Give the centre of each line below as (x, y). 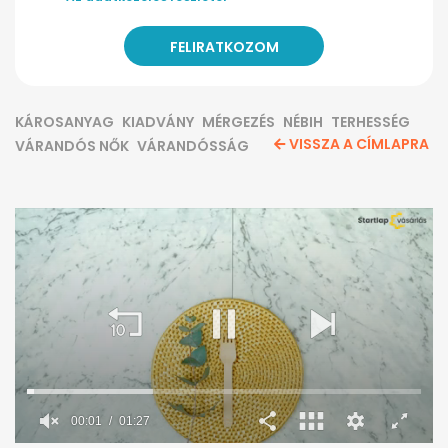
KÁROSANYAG (64, 122)
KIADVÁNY (158, 122)
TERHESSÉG (370, 122)
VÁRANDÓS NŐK (72, 146)
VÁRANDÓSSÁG (193, 146)
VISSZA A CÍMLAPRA (359, 144)
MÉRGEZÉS (238, 122)
